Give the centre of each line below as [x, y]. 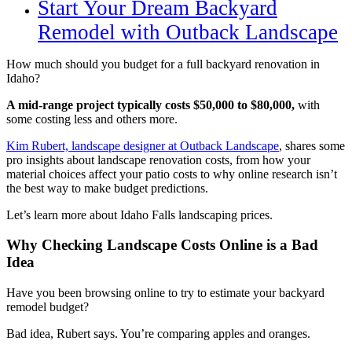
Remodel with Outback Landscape [188, 32]
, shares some [312, 145]
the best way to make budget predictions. [107, 188]
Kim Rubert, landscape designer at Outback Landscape [143, 145]
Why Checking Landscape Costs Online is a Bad [162, 245]
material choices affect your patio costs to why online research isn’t [172, 174]
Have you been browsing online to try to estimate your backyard [165, 293]
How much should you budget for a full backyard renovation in [163, 64]
